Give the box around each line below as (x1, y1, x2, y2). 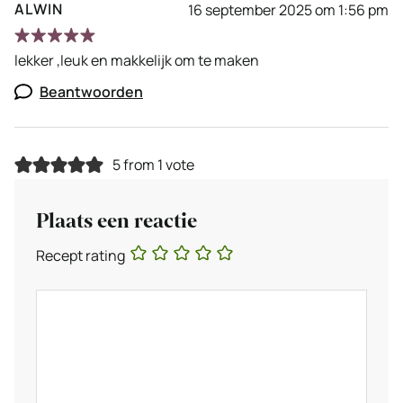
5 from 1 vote (112, 155, 194, 175)
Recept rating (36, 245, 125, 265)
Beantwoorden (40, 82, 143, 103)
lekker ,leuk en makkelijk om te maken (14, 50, 259, 71)
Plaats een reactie (36, 208, 197, 236)
